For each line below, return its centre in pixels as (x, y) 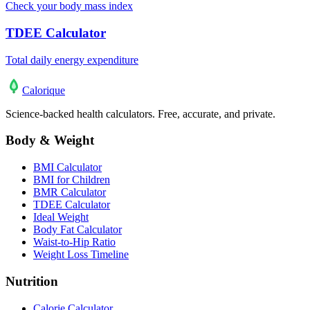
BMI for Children (72, 180)
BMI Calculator (67, 167)
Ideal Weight (61, 217)
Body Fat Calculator (77, 230)
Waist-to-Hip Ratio (74, 242)
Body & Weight (50, 140)
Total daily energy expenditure (72, 60)
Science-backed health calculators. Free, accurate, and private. (140, 113)
